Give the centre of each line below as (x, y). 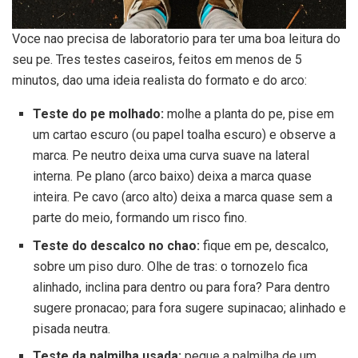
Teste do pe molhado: (98, 113)
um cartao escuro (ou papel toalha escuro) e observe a (184, 134)
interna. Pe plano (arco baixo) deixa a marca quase (172, 176)
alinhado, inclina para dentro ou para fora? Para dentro (181, 287)
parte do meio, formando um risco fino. (139, 217)
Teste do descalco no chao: (116, 245)
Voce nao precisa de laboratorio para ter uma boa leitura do (176, 38)
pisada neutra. (71, 328)
